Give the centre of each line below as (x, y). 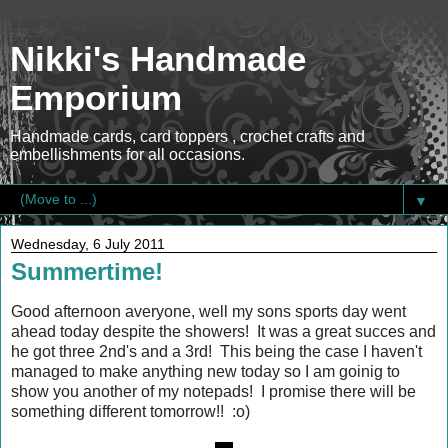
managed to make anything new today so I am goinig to (205, 371)
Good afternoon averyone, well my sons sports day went (208, 311)
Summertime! (87, 271)
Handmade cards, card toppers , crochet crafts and (187, 136)
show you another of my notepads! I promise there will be (213, 391)
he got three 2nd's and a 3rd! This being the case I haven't (216, 351)
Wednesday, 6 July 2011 (88, 244)
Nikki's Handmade (158, 59)
